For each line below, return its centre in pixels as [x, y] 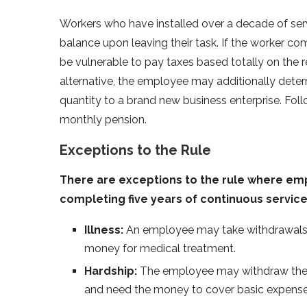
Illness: [105, 230]
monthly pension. [103, 119]
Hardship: [112, 271]
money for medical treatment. [160, 248]
